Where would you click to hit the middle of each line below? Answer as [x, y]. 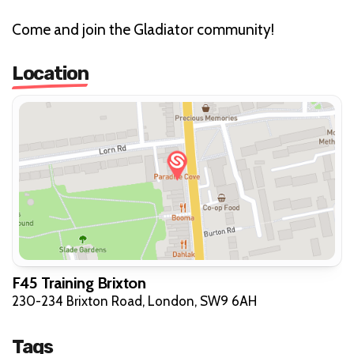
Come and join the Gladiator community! [143, 29]
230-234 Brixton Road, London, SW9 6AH [134, 301]
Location [50, 73]
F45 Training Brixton [79, 282]
